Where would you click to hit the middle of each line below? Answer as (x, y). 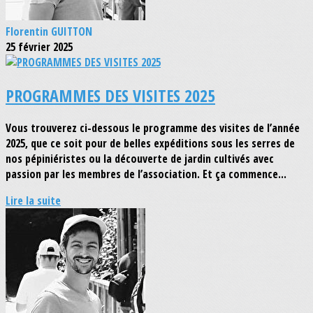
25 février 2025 (39, 46)
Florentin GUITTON (49, 31)
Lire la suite (33, 201)
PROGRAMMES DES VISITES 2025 (110, 95)
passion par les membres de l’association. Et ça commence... (146, 174)
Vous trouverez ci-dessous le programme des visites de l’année (153, 128)
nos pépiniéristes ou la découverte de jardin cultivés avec (140, 159)
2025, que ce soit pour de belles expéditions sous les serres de (150, 144)
